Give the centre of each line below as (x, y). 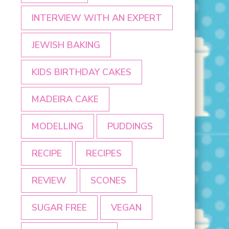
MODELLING (58, 127)
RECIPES (104, 154)
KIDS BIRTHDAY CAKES (82, 72)
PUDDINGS (130, 127)
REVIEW (49, 181)
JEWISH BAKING (66, 45)
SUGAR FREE (59, 208)
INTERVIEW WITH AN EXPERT (97, 18)
